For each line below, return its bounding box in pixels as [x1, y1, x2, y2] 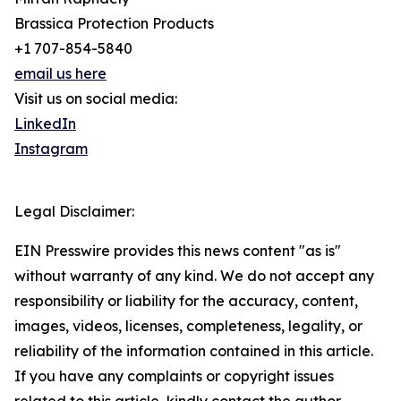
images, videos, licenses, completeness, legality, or [14, 317, 363, 335]
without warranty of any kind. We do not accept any [14, 267, 374, 285]
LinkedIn [14, 115, 76, 132]
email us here [14, 64, 107, 82]
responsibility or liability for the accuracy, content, [14, 292, 358, 310]
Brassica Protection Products [14, 14, 214, 32]
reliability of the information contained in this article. [14, 342, 373, 360]
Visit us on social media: [14, 90, 177, 107]
